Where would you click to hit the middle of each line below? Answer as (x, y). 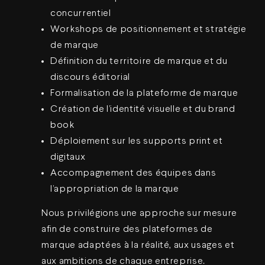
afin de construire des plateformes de (127, 230)
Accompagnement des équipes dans (133, 173)
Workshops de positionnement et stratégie (148, 30)
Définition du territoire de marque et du (139, 62)
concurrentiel (81, 14)
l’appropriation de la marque (115, 189)
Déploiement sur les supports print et (137, 141)
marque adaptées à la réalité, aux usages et (138, 245)
